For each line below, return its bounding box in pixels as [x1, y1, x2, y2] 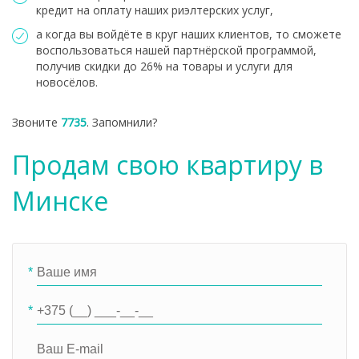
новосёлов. [36, 75, 98, 91]
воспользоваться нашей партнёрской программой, [36, 42, 317, 58]
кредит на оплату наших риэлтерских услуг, [36, 2, 273, 18]
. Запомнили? [87, 115, 157, 131]
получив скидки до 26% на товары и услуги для [36, 58, 292, 75]
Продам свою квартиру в [12, 147, 323, 183]
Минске [12, 184, 108, 219]
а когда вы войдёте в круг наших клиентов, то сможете [36, 26, 341, 42]
